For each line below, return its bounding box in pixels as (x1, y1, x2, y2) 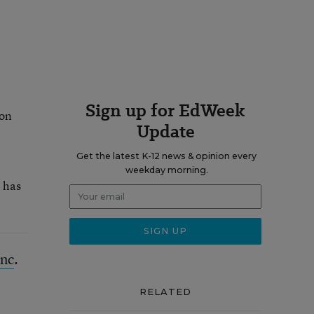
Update (136, 119, 195, 144)
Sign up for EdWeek (86, 98, 245, 123)
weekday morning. (125, 165, 208, 175)
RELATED (139, 286, 192, 297)
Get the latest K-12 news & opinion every (76, 151, 257, 161)
